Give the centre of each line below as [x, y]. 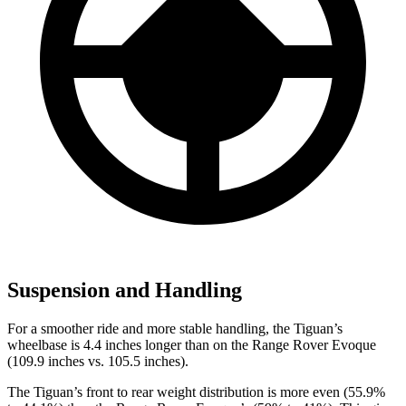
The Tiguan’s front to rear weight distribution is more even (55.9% [196, 392]
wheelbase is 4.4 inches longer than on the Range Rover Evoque [192, 345]
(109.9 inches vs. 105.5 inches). [98, 362]
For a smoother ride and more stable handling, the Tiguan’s [175, 329]
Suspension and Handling [125, 290]
